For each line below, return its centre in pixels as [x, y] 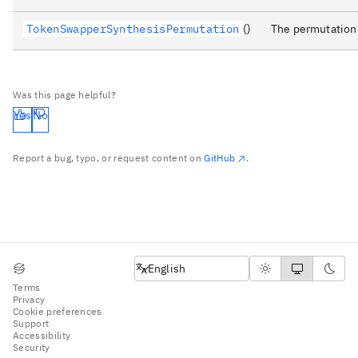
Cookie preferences [58, 311]
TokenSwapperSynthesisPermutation [133, 29]
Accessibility [42, 335]
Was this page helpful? [65, 95]
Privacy [29, 299]
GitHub [220, 158]
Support [31, 323]
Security [32, 347]
